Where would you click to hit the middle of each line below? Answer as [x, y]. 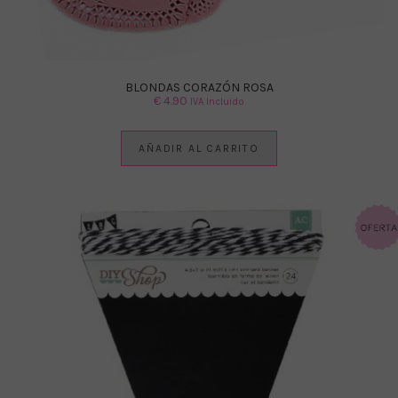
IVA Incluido [217, 102]
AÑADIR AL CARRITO [199, 149]
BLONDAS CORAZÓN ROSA [199, 88]
